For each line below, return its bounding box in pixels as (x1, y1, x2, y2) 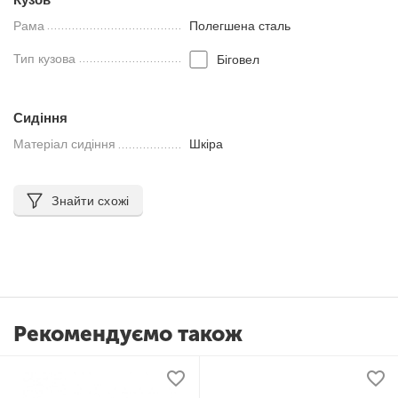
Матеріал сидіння (13, 137, 116, 152)
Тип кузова (13, 51, 76, 66)
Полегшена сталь (189, 18, 291, 33)
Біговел (216, 52, 259, 67)
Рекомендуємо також (13, 321, 243, 346)
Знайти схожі (52, 194, 130, 209)
